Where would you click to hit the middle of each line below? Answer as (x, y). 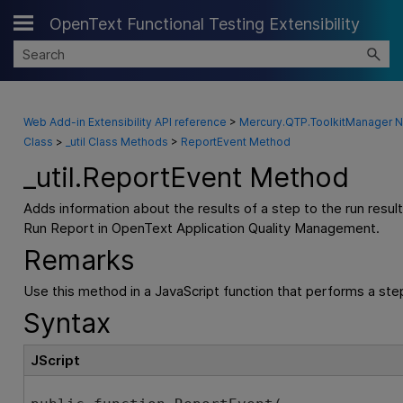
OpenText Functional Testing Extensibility (205, 24)
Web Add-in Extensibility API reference (125, 122)
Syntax (67, 323)
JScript (56, 361)
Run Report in (67, 228)
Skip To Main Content (201, 27)
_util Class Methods (116, 142)
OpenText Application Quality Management (243, 228)
